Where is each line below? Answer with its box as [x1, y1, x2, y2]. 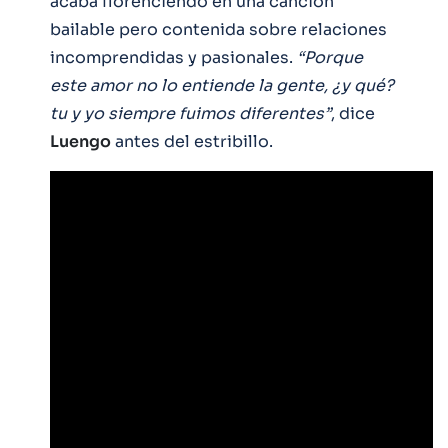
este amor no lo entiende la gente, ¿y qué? [50, 74, 394, 96]
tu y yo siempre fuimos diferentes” [50, 102, 331, 124]
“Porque [293, 46, 363, 68]
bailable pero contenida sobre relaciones [50, 18, 387, 40]
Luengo [50, 130, 111, 152]
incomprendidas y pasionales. [50, 46, 293, 68]
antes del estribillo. [111, 130, 273, 152]
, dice [331, 102, 375, 124]
